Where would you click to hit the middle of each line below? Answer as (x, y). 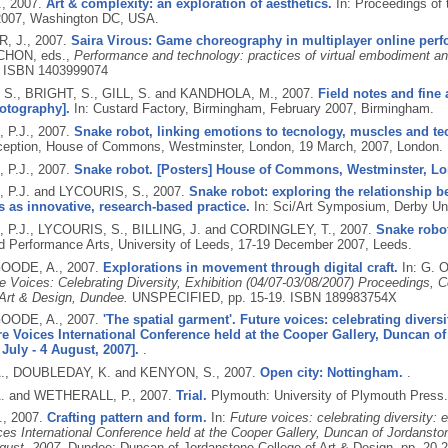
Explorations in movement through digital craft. (250, 267)
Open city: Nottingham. (331, 372)
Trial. (191, 395)
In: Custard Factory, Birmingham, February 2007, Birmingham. (251, 109)
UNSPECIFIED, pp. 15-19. (210, 297)
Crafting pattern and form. (126, 418)
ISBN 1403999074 (55, 71)
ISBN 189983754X (343, 297)
